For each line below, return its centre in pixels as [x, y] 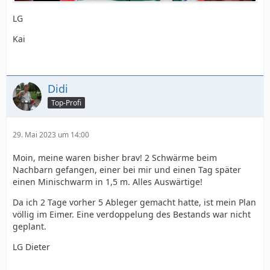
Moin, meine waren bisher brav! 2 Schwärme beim [115, 157]
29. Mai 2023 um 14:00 [51, 134]
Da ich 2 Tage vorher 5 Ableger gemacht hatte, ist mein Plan [134, 202]
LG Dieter [31, 246]
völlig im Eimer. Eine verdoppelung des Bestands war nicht [132, 214]
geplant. [30, 226]
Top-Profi [66, 102]
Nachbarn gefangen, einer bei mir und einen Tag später [127, 169]
